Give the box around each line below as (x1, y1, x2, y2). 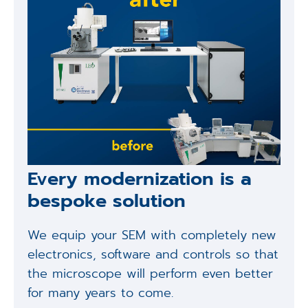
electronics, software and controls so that (27, 244, 278, 264)
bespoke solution (27, 186, 186, 214)
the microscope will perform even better (27, 263, 273, 283)
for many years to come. (27, 283, 173, 302)
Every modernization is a (27, 164, 252, 192)
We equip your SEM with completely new (27, 225, 276, 245)
